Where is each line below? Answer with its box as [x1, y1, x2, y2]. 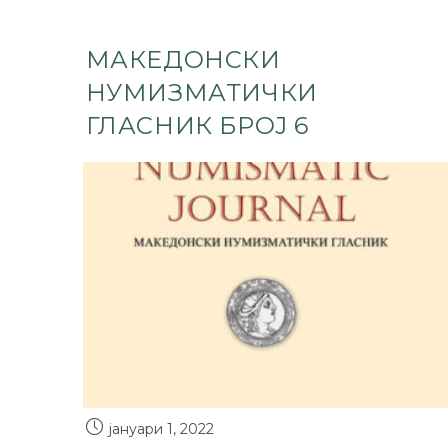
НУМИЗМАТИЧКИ [85, 77, 318, 107]
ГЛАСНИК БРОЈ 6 [85, 110, 309, 140]
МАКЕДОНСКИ [85, 44, 281, 74]
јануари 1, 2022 [108, 419, 214, 438]
